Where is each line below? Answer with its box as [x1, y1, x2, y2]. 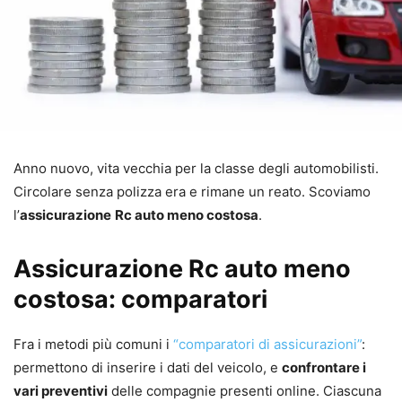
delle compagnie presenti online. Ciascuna [108, 381, 381, 399]
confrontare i [282, 358, 366, 376]
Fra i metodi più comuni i [13, 335, 173, 353]
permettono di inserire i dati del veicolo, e [13, 358, 282, 376]
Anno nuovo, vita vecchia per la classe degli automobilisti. [13, 159, 379, 177]
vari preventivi [13, 381, 108, 399]
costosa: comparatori [13, 284, 267, 314]
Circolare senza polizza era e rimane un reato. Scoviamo [13, 182, 371, 200]
